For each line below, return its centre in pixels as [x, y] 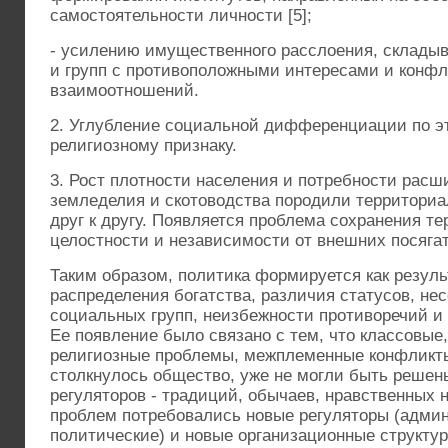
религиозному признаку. [143, 145]
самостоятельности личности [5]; [181, 15]
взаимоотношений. [124, 90]
